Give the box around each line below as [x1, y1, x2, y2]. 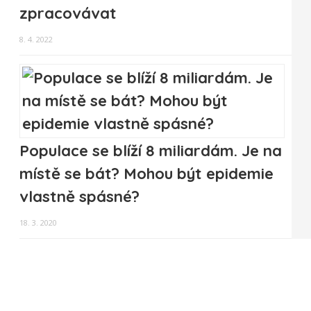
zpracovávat [19, 3, 117, 24]
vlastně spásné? [19, 187, 140, 207]
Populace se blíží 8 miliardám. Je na [19, 141, 282, 161]
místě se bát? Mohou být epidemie [19, 164, 274, 184]
